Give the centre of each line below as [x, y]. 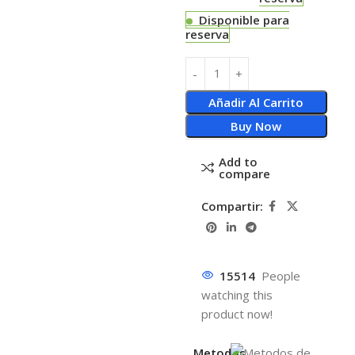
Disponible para [244, 19]
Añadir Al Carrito [256, 102]
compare [244, 173]
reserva [207, 34]
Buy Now [256, 126]
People [281, 275]
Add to [238, 161]
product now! [237, 313]
